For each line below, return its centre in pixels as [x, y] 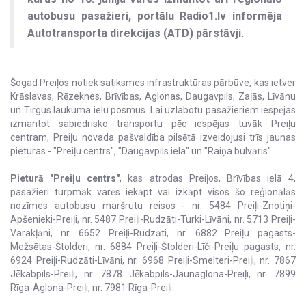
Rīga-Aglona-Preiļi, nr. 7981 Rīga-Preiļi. [92, 288]
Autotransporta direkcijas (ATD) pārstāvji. [136, 33]
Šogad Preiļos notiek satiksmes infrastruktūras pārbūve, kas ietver [153, 83]
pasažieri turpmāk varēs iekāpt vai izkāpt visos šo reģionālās [153, 192]
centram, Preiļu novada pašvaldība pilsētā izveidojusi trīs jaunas [153, 138]
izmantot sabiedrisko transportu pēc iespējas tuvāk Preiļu [153, 124]
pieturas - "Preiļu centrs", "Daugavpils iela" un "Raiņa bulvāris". [142, 151]
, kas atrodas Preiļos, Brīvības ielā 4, [208, 179]
